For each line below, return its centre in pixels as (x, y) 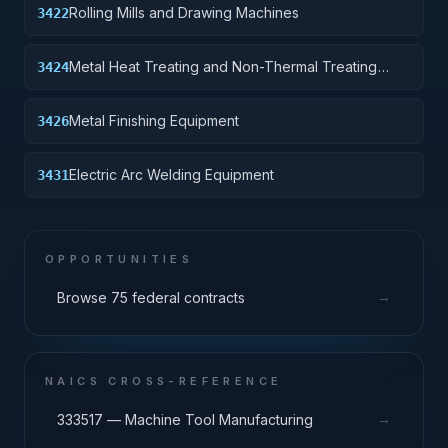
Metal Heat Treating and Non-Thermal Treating (223, 66)
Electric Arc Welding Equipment (171, 174)
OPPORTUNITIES (119, 259)
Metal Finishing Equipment (154, 120)
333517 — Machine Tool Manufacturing (185, 419)
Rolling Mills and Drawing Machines (184, 12)
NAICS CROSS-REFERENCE (164, 381)
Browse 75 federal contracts (151, 297)
